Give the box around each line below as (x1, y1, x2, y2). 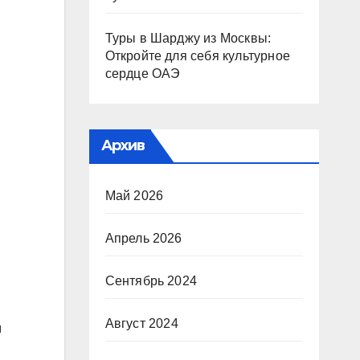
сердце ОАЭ (104, 67, 181, 80)
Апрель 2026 (104, 231, 182, 245)
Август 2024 (104, 317, 178, 330)
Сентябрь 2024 (104, 274, 198, 288)
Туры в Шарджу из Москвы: (104, 31, 272, 45)
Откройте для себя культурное (104, 49, 291, 63)
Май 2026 (104, 189, 164, 202)
